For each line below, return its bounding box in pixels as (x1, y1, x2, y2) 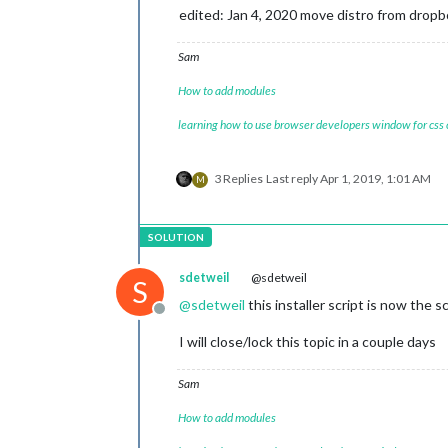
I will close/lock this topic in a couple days (179, 333, 436, 350)
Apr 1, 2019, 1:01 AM (320, 171, 431, 186)
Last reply (266, 171, 320, 186)
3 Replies (214, 171, 263, 186)
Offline (158, 309, 207, 328)
